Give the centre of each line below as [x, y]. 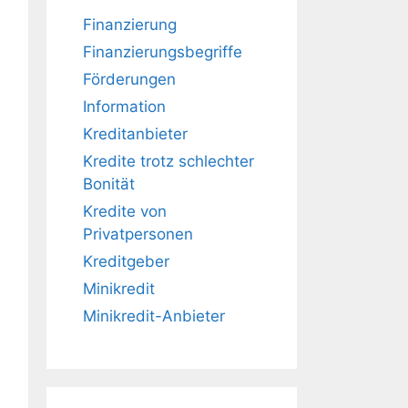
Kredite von [125, 211]
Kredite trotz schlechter [168, 161]
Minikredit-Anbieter [154, 316]
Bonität [109, 184]
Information [124, 107]
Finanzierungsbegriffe [163, 52]
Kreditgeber [126, 261]
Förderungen [129, 79]
